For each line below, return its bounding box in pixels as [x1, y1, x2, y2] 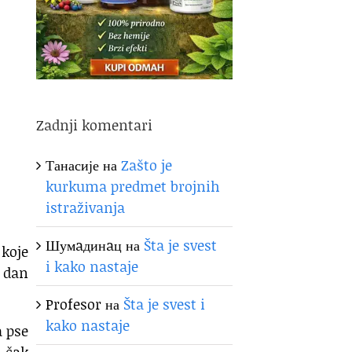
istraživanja [46, 196, 126, 218]
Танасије [46, 154, 100, 175]
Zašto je [121, 154, 173, 175]
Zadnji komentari [36, 114, 153, 135]
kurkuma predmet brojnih [46, 175, 221, 196]
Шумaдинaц [46, 234, 123, 255]
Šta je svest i [123, 293, 206, 314]
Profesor [46, 293, 102, 314]
